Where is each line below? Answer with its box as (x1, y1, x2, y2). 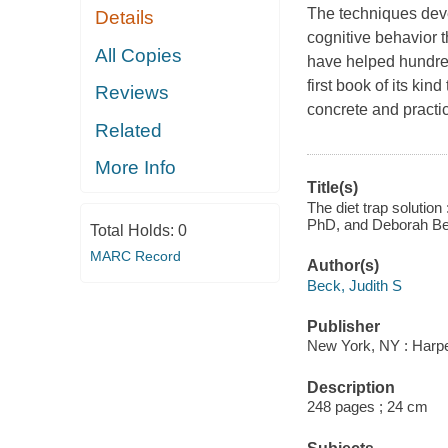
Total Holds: (89, 221, 178, 239)
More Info (95, 157, 177, 179)
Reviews (95, 82, 170, 104)
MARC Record (89, 247, 181, 264)
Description (306, 378, 395, 396)
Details (95, 7, 155, 29)
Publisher (306, 317, 380, 335)
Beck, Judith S (306, 276, 402, 294)
